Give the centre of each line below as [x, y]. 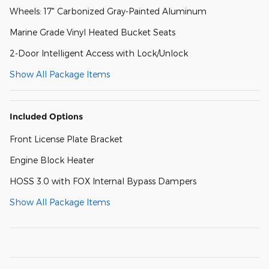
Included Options [46, 116]
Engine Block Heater [52, 160]
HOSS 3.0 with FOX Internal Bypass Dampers [103, 181]
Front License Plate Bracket [66, 139]
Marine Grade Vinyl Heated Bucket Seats [92, 32]
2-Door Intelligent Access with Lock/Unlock [99, 53]
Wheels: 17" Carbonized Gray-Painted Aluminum [108, 11]
